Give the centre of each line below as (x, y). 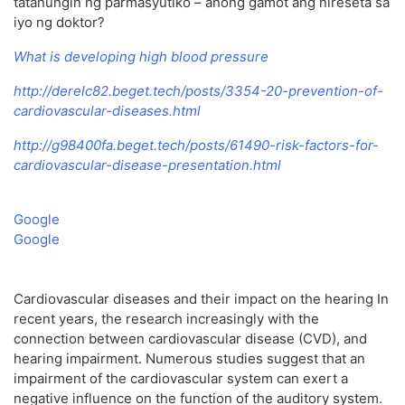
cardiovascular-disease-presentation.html (147, 165)
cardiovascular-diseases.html (107, 111)
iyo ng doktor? (59, 23)
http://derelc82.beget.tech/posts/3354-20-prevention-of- (198, 91)
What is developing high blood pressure (141, 57)
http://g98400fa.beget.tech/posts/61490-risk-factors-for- (196, 146)
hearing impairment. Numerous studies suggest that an (189, 359)
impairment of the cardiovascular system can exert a (181, 379)
